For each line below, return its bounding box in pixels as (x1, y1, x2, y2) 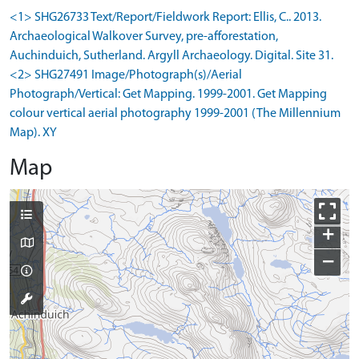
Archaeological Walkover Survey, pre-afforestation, (10, 30, 278, 43)
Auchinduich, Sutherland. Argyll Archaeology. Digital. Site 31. (10, 49, 333, 63)
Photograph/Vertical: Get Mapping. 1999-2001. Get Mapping (10, 87, 327, 101)
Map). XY (10, 126, 57, 139)
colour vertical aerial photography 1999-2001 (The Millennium (10, 107, 341, 120)
